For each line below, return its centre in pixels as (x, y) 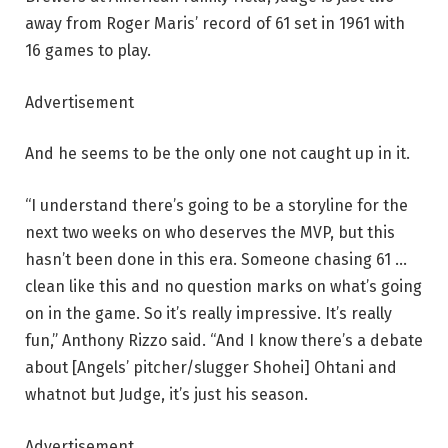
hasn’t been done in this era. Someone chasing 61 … (216, 259)
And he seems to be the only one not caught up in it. (217, 154)
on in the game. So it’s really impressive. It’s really (208, 313)
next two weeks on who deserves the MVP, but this (210, 232)
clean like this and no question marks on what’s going (223, 286)
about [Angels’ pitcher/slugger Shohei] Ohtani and (211, 367)
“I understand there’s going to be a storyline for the (216, 205)
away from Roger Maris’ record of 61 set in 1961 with (215, 24)
